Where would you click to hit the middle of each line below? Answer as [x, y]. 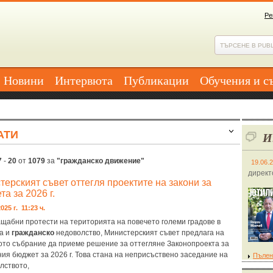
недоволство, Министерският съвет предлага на [139, 233]
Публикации [156, 80]
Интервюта [84, 80]
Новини [24, 80]
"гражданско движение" [101, 161]
